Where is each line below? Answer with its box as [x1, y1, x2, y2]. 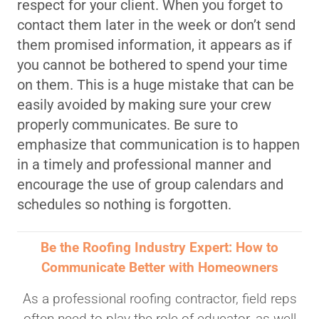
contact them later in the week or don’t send [17, 16, 296, 34]
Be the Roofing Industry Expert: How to [41, 239, 278, 256]
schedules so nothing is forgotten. [17, 196, 231, 214]
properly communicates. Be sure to [17, 116, 238, 134]
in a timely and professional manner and [17, 156, 271, 174]
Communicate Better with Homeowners [41, 259, 278, 276]
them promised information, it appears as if [17, 36, 292, 54]
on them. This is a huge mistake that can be [17, 76, 294, 94]
